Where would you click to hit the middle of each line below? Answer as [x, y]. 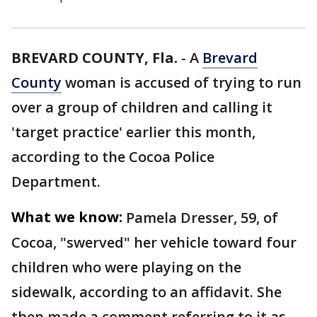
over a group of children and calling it [142, 107]
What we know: [67, 217]
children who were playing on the [126, 267]
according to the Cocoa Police [113, 157]
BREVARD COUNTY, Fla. [94, 58]
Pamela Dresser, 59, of [202, 218]
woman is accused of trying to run [181, 82]
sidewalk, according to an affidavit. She [146, 292]
